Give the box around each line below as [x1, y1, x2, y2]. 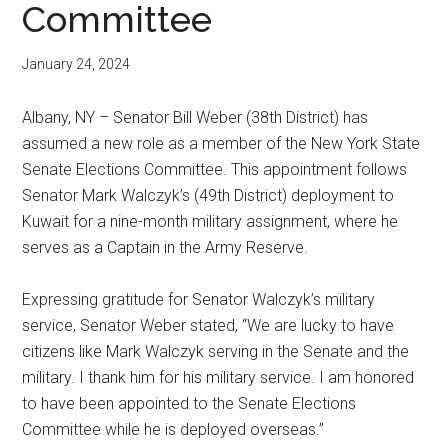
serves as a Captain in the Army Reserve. [22, 238, 309, 257]
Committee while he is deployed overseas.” [22, 420, 325, 439]
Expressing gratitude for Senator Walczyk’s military [22, 290, 376, 309]
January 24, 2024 [22, 56, 131, 72]
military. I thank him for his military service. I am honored [22, 368, 415, 387]
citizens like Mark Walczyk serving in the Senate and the [22, 342, 410, 361]
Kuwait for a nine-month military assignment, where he [22, 212, 399, 231]
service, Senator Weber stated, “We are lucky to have [22, 316, 395, 335]
